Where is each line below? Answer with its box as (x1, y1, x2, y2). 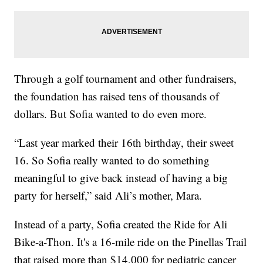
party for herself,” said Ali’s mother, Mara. (14, 188, 203, 203)
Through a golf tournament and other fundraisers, (14, 71, 237, 86)
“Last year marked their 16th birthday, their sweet (14, 135, 234, 150)
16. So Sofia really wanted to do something (14, 153, 210, 168)
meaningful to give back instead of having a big (14, 170, 228, 186)
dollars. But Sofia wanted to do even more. (14, 106, 207, 122)
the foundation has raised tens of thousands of (14, 89, 220, 104)
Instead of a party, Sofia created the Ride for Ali (14, 217, 228, 232)
